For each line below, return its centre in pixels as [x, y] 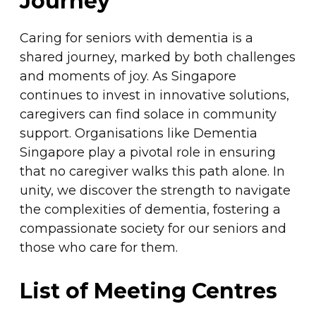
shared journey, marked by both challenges [157, 57]
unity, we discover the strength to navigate [155, 190]
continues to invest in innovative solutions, [154, 95]
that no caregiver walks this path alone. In [152, 171]
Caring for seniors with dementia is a [136, 38]
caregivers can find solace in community [148, 114]
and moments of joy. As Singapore [128, 76]
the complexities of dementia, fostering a [150, 209]
